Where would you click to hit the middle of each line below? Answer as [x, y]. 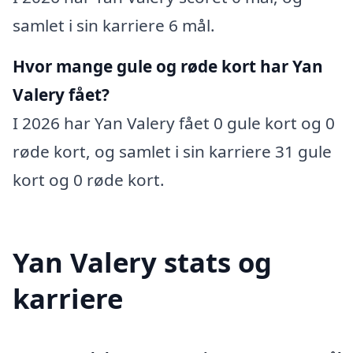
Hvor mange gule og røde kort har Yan [168, 66]
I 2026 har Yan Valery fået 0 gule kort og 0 [174, 123]
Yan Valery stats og [142, 262]
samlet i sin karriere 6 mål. [114, 25]
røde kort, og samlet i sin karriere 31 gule [172, 151]
